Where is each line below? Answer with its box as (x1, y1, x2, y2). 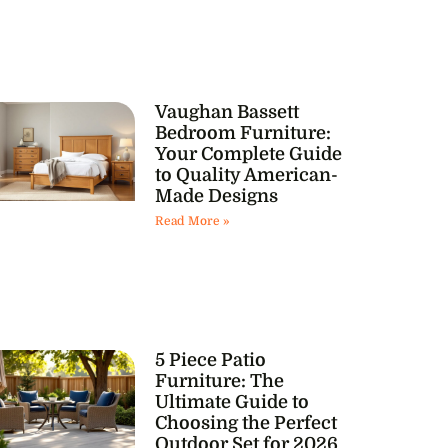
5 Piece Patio (154, 349, 266, 370)
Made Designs (154, 186, 278, 207)
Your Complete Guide (154, 144, 342, 165)
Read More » (154, 214, 229, 229)
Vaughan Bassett (154, 102, 299, 123)
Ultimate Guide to (154, 391, 309, 412)
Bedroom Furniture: (154, 123, 331, 144)
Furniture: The (154, 370, 284, 391)
